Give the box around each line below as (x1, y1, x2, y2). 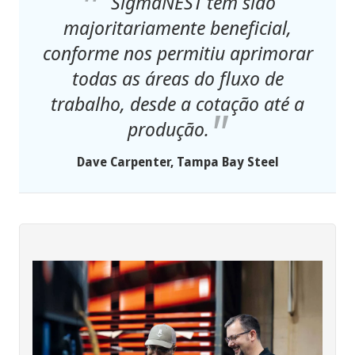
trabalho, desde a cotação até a (51, 90, 304, 117)
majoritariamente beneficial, (63, 14, 292, 41)
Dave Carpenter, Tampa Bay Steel (76, 154, 279, 171)
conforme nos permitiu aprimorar (42, 40, 313, 67)
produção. (128, 116, 209, 143)
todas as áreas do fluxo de (71, 65, 284, 92)
